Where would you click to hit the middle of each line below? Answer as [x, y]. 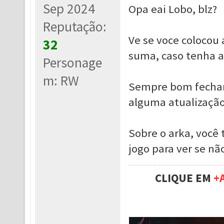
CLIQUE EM [184, 178]
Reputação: [75, 27]
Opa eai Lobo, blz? [172, 9]
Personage [73, 63]
